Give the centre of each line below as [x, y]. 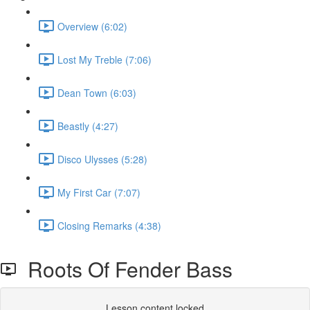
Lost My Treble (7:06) [104, 59]
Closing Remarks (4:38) [109, 225]
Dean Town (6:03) [97, 92]
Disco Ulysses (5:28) [102, 159]
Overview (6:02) [92, 26]
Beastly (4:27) [88, 126]
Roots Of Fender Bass [125, 269]
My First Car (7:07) [99, 192]
